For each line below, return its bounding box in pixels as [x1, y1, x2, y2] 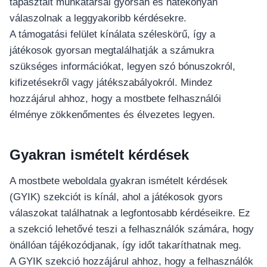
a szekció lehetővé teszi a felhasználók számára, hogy [10, 223, 254, 235]
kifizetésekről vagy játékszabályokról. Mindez [10, 77, 213, 89]
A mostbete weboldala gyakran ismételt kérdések [10, 175, 228, 187]
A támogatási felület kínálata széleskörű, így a [10, 29, 215, 41]
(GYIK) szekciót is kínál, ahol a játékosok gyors [10, 191, 223, 203]
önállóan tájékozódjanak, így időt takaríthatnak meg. [10, 240, 241, 252]
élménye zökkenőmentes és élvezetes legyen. [10, 109, 215, 121]
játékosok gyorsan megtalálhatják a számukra [10, 45, 214, 57]
